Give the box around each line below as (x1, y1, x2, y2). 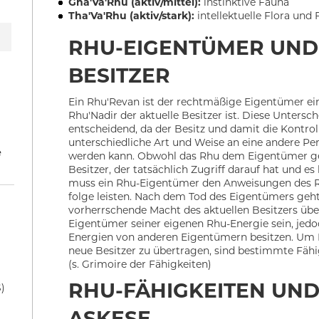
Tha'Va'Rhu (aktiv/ (68, 9, 162, 23)
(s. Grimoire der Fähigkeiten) (68, 258, 212, 271)
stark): (162, 9, 195, 23)
